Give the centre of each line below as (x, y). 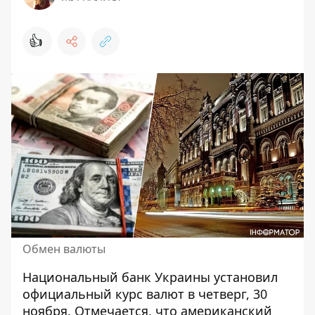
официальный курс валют (103, 294)
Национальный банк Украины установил (150, 277)
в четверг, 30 (226, 294)
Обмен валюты (64, 249)
